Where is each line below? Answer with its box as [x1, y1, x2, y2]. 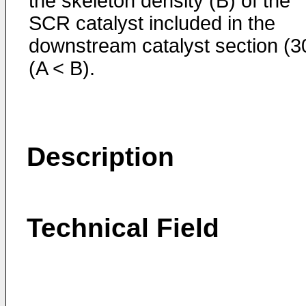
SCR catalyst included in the [29, 12, 275, 34]
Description [27, 142, 174, 171]
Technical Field [27, 213, 219, 242]
